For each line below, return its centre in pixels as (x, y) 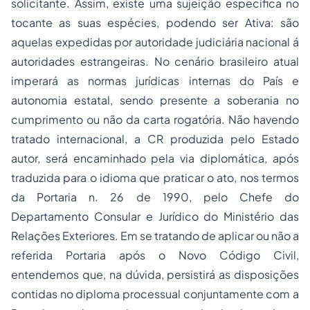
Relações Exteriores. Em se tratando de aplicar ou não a (155, 236)
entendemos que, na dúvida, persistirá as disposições (155, 274)
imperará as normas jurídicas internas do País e (155, 81)
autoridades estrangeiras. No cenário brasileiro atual (155, 61)
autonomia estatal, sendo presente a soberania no (155, 100)
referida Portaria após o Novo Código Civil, (155, 255)
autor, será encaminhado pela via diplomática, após (155, 158)
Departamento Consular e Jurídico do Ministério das (155, 216)
